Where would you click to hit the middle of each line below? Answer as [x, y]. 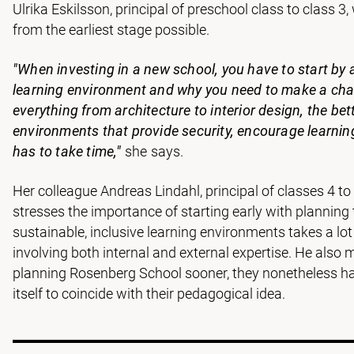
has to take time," [67, 151]
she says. [153, 151]
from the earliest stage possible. [111, 29]
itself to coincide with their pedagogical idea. [149, 293]
